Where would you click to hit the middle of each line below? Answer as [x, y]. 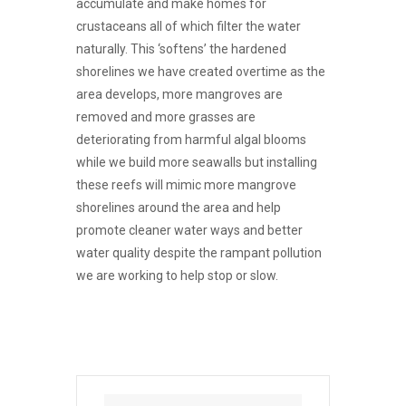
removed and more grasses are [166, 117]
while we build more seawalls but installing [197, 162]
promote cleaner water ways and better [189, 230]
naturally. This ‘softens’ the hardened [181, 49]
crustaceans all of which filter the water [188, 26]
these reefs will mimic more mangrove [186, 185]
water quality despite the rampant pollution [199, 253]
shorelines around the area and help [179, 208]
